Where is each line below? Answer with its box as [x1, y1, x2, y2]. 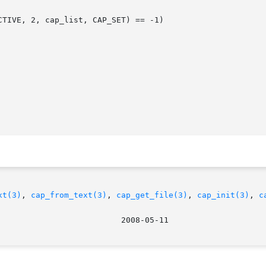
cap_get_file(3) [116, 191, 188, 200]
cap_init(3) [197, 191, 249, 200]
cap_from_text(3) [31, 191, 107, 200]
